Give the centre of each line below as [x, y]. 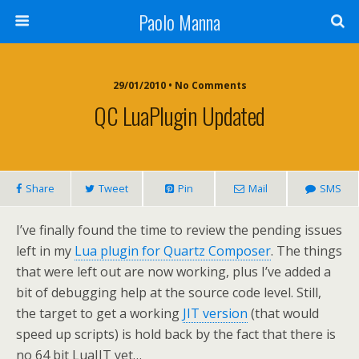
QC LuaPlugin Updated [179, 115]
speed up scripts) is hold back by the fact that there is [176, 334]
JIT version [215, 313]
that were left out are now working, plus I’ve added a [173, 272]
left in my [45, 251]
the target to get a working [99, 313]
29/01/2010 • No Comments [179, 85]
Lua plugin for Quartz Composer [173, 251]
